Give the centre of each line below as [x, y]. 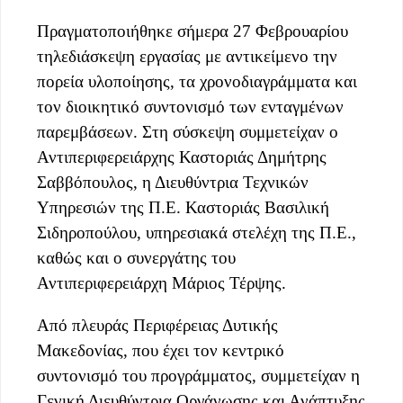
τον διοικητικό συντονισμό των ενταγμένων [190, 106]
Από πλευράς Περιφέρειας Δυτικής [157, 326]
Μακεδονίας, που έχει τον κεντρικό [161, 351]
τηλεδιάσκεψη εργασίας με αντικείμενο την [187, 56]
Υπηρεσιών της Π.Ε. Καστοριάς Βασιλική [183, 207]
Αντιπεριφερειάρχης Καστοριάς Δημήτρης [182, 157]
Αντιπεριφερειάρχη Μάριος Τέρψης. [161, 282]
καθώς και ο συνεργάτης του [136, 257]
